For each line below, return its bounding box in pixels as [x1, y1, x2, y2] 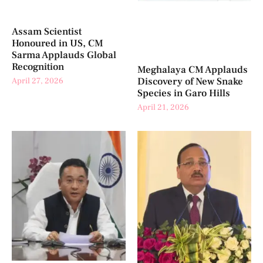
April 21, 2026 [137, 102, 189, 113]
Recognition [12, 60, 64, 74]
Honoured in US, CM [12, 37, 103, 50]
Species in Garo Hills [137, 86, 230, 100]
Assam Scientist [12, 25, 82, 39]
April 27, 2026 [12, 76, 63, 87]
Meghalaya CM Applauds [137, 63, 248, 76]
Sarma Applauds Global [12, 49, 116, 62]
